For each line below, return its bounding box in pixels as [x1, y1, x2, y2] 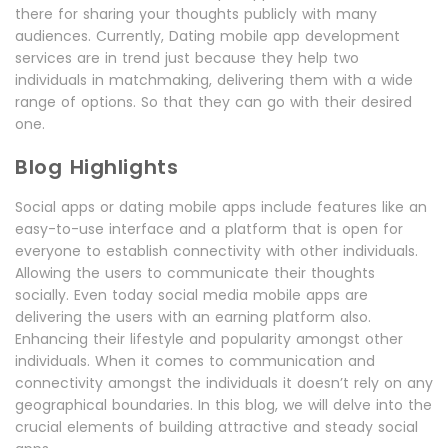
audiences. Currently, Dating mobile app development [15, 26, 400, 46]
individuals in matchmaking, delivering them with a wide [15, 70, 413, 90]
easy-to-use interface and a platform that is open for [15, 219, 403, 239]
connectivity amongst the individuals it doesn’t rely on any [15, 373, 433, 393]
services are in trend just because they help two [15, 48, 359, 68]
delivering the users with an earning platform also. [15, 307, 371, 327]
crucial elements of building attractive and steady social [15, 417, 418, 437]
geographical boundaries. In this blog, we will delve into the [15, 395, 432, 415]
